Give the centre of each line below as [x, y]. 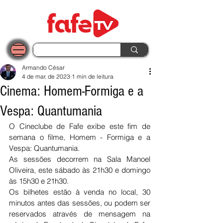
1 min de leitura [93, 76]
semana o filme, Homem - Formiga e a [80, 137]
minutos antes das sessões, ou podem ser [80, 203]
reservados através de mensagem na [80, 214]
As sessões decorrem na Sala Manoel [80, 159]
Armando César [43, 67]
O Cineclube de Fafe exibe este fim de [80, 126]
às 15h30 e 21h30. [40, 181]
